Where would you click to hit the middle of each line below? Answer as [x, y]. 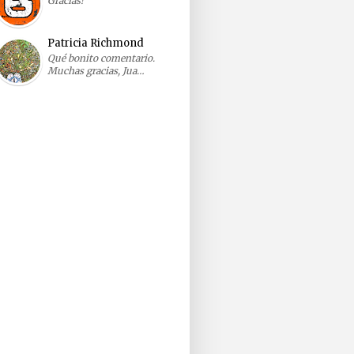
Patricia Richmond [95, 43]
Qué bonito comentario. [101, 58]
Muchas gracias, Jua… [96, 70]
